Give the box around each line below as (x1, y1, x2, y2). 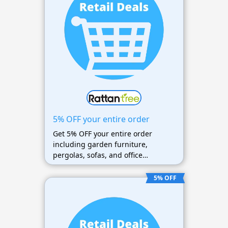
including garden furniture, (52, 139, 148, 149)
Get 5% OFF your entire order (52, 128, 152, 138)
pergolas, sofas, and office (52, 150, 142, 160)
